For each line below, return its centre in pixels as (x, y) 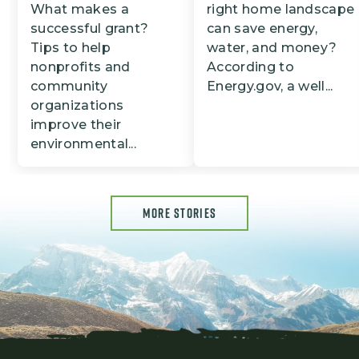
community (69, 86)
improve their (76, 124)
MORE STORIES (179, 213)
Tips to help (71, 47)
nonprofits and (81, 67)
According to (250, 67)
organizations (77, 105)
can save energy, (262, 28)
